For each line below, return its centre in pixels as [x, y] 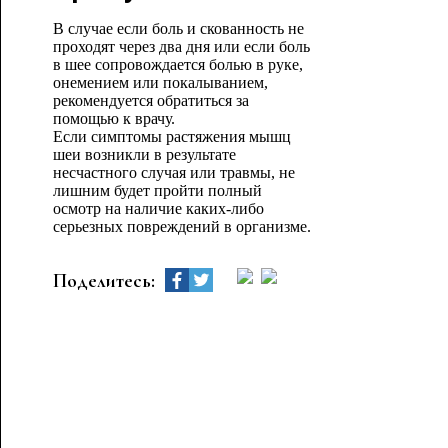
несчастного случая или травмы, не [173, 172]
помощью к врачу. [113, 118]
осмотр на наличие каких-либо [158, 208]
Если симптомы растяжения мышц [171, 136]
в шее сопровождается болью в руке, [177, 64]
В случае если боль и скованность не [178, 28]
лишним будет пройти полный [157, 190]
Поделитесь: [103, 280]
